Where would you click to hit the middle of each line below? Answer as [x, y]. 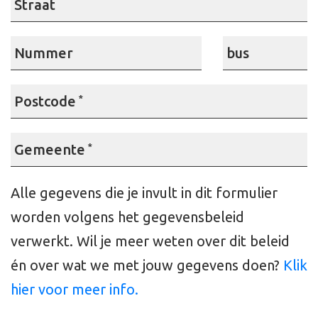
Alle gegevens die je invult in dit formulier [144, 193]
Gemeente [50, 149]
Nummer [44, 53]
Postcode [45, 101]
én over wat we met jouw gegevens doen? [147, 265]
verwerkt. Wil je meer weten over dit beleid [150, 241]
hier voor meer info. [75, 289]
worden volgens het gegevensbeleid [127, 217]
